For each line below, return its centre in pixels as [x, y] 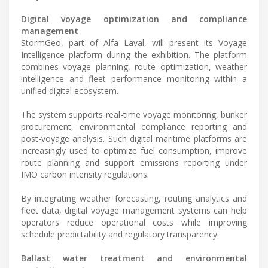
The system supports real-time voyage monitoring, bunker [134, 114]
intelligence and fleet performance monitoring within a [134, 78]
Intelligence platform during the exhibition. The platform [134, 54]
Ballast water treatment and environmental [134, 258]
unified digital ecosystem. [70, 90]
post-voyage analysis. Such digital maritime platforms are [134, 138]
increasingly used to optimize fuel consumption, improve [134, 150]
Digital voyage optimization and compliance [134, 19]
